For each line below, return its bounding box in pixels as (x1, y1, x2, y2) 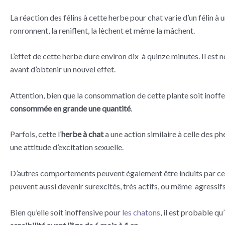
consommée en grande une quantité (10, 103, 131, 113)
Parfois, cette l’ (10, 129, 61, 139)
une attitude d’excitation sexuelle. (10, 142, 124, 152)
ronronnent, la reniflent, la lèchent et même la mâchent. (10, 25, 195, 35)
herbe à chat (61, 129, 103, 139)
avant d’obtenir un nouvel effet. (10, 64, 116, 74)
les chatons (122, 207, 160, 217)
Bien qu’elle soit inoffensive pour (10, 207, 122, 217)
